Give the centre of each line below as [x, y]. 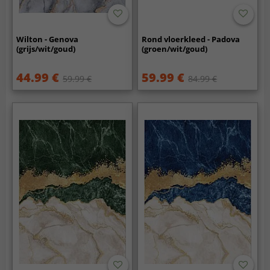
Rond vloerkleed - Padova [191, 39]
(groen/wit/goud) [175, 49]
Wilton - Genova [48, 39]
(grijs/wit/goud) [46, 49]
